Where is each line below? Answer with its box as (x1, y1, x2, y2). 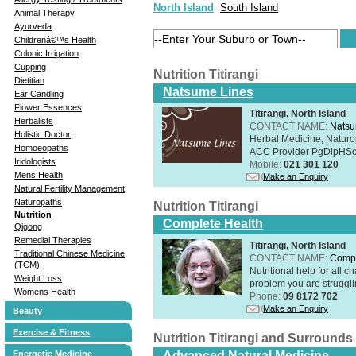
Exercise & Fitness (13, 327, 90, 337)
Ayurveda (14, 21, 52, 31)
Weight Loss (14, 273, 62, 283)
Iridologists (14, 156, 56, 166)
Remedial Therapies (14, 234, 91, 245)
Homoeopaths (14, 142, 68, 153)
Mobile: (250, 158, 284, 170)
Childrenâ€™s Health (14, 34, 96, 44)
